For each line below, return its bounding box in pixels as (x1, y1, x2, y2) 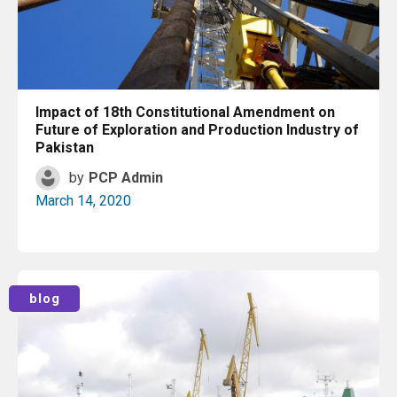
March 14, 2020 (35, 192, 131, 209)
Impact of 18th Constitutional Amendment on (35, 104, 335, 121)
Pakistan (35, 139, 94, 156)
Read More (170, 274, 239, 291)
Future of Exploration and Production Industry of (35, 121, 359, 138)
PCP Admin (89, 169, 163, 186)
